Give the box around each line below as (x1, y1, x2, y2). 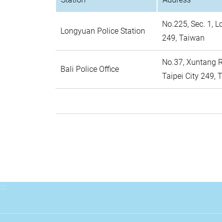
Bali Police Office (60, 64, 119, 74)
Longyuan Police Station (60, 26, 145, 36)
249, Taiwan (162, 33, 205, 43)
